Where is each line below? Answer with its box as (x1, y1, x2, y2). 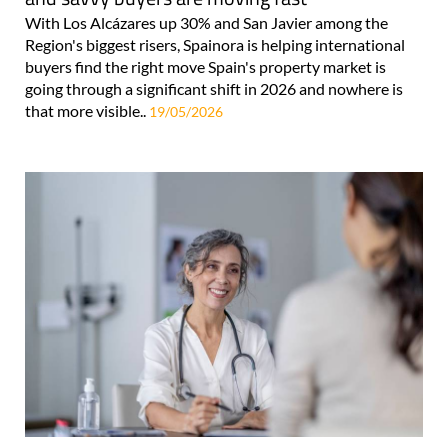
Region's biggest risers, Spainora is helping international (25, 35, 405, 55)
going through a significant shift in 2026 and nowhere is (25, 79, 403, 99)
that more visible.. (25, 101, 149, 121)
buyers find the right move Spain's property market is (25, 57, 386, 77)
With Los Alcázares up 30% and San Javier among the (25, 13, 388, 33)
